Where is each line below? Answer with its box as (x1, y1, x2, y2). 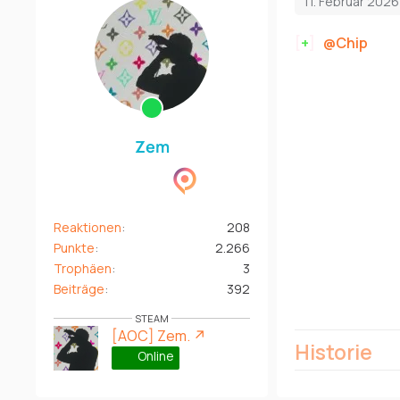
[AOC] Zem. (112, 325, 190, 346)
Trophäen (54, 259, 112, 277)
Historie (295, 337, 372, 366)
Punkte (54, 238, 95, 256)
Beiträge (54, 279, 104, 297)
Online (135, 346, 174, 364)
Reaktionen (54, 218, 121, 236)
